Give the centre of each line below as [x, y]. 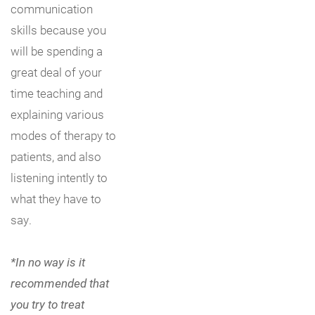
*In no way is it [48, 262]
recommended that [60, 283]
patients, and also [56, 157]
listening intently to [59, 178]
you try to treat [47, 304]
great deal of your [56, 72]
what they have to [56, 199]
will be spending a [57, 51]
